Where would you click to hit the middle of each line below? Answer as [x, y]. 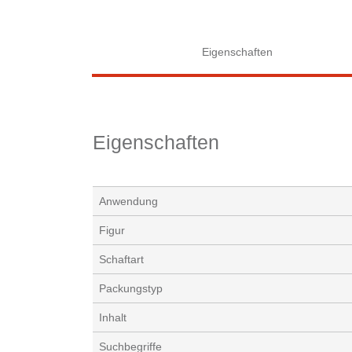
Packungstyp [131, 289]
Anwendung [128, 202]
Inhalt [113, 318]
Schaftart [121, 260]
